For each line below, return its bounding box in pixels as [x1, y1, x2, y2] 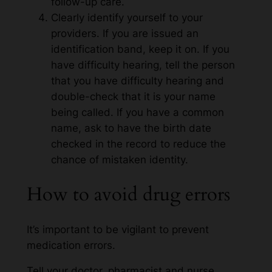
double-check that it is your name [50, 90, 216, 103]
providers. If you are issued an [50, 27, 199, 40]
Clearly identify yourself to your [50, 12, 203, 24]
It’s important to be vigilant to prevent [26, 223, 209, 236]
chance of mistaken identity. [50, 154, 188, 166]
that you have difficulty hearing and [50, 75, 224, 87]
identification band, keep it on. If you [50, 43, 229, 56]
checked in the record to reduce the [50, 138, 226, 151]
